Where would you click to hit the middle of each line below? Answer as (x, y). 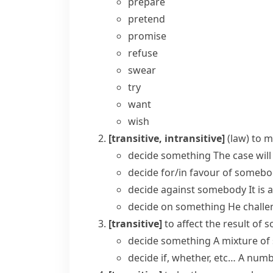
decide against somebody (187, 190)
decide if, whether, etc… (182, 258)
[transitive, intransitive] (167, 138)
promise (147, 36)
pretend (147, 19)
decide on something (177, 207)
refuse (143, 53)
